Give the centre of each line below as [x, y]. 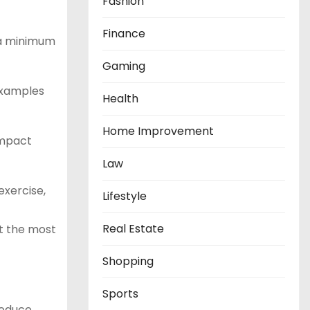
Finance [124, 34]
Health [120, 99]
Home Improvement [158, 131]
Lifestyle [125, 196]
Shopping [128, 261]
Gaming [124, 66]
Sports [120, 294]
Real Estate [133, 229]
